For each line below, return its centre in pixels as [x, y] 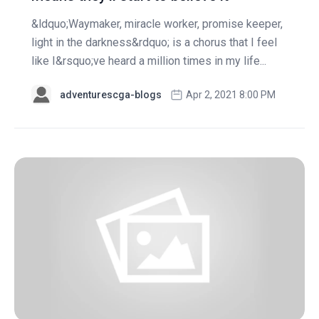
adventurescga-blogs [111, 95]
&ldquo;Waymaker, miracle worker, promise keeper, [157, 24]
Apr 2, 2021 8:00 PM [231, 95]
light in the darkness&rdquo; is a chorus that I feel [154, 43]
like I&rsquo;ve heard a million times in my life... [149, 61]
